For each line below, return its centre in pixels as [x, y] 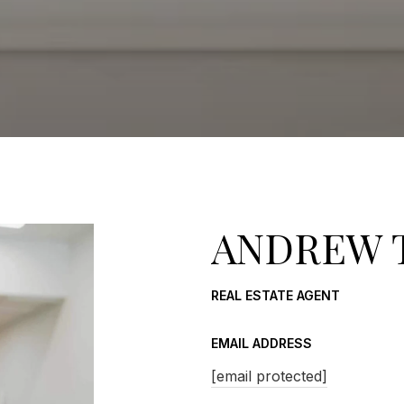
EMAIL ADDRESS [262, 343]
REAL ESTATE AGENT [275, 295]
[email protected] [269, 376]
